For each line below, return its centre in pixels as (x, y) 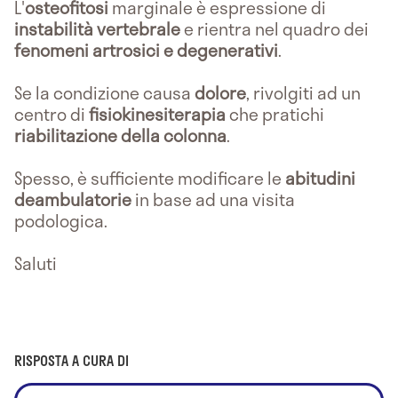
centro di (52, 114)
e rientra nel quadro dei (275, 28)
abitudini (320, 178)
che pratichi (277, 114)
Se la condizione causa (104, 92)
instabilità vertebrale (97, 28)
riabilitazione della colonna (120, 135)
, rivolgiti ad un (303, 92)
